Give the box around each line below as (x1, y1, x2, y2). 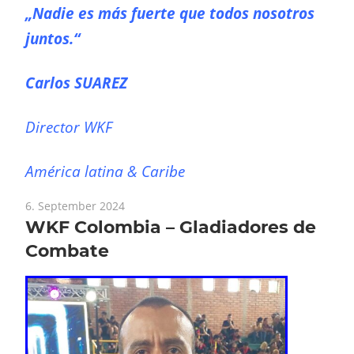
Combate (25, 239, 109, 262)
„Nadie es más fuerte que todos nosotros (25, 3, 314, 24)
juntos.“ (25, 28, 80, 49)
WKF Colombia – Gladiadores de (25, 216, 316, 238)
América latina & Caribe (25, 161, 185, 182)
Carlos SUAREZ (25, 73, 127, 93)
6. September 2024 (25, 198, 125, 213)
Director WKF (25, 117, 112, 137)
